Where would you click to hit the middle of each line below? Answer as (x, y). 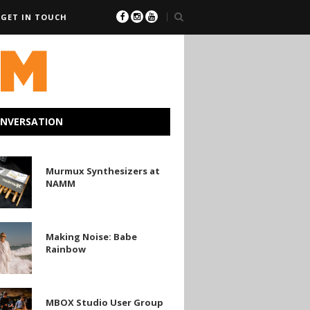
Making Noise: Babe (91, 236)
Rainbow (65, 249)
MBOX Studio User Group (104, 302)
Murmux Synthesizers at (102, 171)
